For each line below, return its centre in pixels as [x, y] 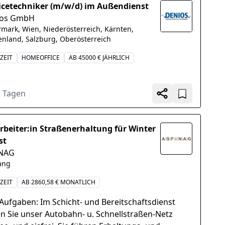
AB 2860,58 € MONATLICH [58, 182]
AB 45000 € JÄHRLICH [99, 58]
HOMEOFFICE [40, 58]
